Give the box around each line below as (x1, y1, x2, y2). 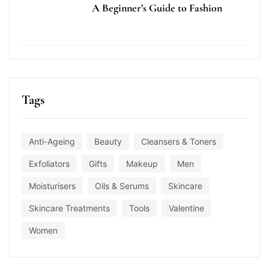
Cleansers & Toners (141, 136, 216, 147)
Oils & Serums (95, 181, 149, 192)
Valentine (169, 203, 204, 214)
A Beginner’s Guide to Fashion (92, 1, 222, 15)
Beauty (94, 136, 122, 147)
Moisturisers (29, 181, 76, 192)
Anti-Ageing (29, 136, 75, 147)
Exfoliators (29, 159, 70, 169)
